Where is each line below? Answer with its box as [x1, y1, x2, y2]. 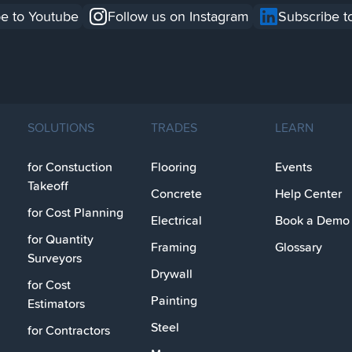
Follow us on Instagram [108, 6, 249, 26]
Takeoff [27, 177, 68, 195]
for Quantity [27, 230, 93, 248]
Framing [151, 238, 196, 256]
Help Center [274, 185, 342, 203]
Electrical [151, 211, 202, 229]
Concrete [151, 185, 202, 203]
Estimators [27, 295, 85, 313]
